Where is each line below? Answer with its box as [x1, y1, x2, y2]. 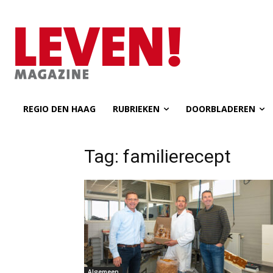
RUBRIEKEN [113, 103, 160, 115]
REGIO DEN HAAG [23, 103, 96, 115]
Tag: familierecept [84, 146, 231, 167]
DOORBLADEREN [186, 103, 255, 115]
